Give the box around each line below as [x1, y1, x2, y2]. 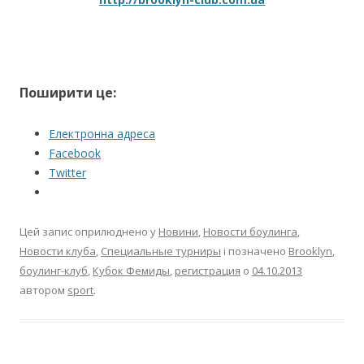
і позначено [221, 243, 288, 258]
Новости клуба [19, 243, 96, 258]
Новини [158, 223, 198, 239]
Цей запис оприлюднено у [19, 223, 158, 239]
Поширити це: [19, 83, 116, 102]
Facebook [49, 145, 101, 161]
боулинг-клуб [19, 262, 88, 278]
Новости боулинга [203, 223, 297, 239]
